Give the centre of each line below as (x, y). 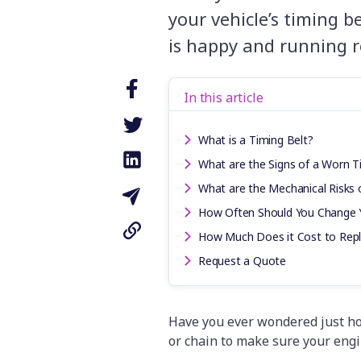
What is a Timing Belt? (256, 140)
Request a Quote (242, 261)
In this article (224, 98)
